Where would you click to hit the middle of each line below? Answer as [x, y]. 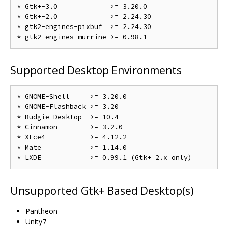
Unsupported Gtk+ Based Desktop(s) [102, 191]
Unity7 [36, 222]
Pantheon [41, 211]
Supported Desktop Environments [96, 70]
